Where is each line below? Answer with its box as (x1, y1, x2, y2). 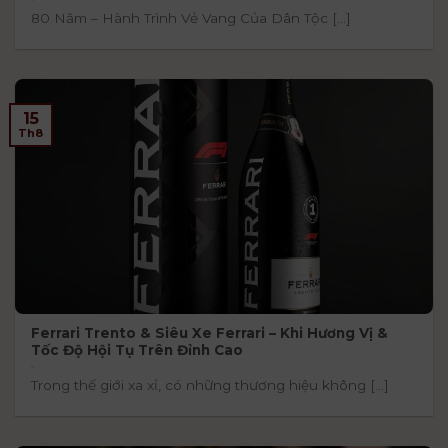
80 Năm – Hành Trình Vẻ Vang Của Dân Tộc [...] (31, 9, 352, 26)
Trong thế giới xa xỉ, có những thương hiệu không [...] (31, 376, 390, 393)
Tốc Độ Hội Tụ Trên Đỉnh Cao (31, 341, 244, 358)
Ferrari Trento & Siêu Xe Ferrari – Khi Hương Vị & (31, 324, 389, 341)
